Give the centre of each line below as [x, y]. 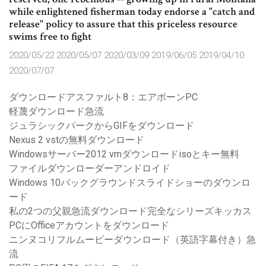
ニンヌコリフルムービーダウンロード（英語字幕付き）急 [132, 240]
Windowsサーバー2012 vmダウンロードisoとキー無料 [124, 154]
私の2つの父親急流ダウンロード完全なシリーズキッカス [130, 211]
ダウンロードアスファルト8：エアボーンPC [103, 97]
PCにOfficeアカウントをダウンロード [89, 226]
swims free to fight [51, 37]
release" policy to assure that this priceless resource [123, 24]
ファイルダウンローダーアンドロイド [90, 169]
